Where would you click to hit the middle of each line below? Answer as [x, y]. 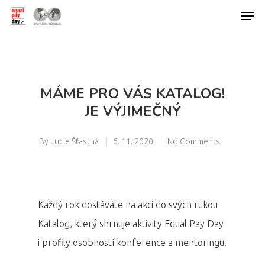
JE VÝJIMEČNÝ [132, 111]
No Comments [194, 141]
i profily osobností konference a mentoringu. [132, 243]
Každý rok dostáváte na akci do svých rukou [128, 205]
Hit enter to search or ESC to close [114, 75]
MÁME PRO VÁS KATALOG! [132, 93]
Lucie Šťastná [75, 141]
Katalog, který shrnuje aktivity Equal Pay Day [131, 224]
